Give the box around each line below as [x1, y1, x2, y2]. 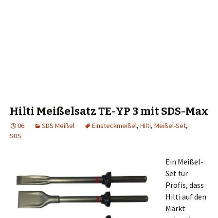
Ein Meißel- [165, 157, 203, 166]
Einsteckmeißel [92, 121, 137, 130]
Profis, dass [165, 180, 204, 190]
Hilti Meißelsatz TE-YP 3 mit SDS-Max [10, 105, 208, 118]
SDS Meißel [42, 121, 74, 130]
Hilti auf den [165, 192, 206, 201]
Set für [165, 168, 188, 178]
